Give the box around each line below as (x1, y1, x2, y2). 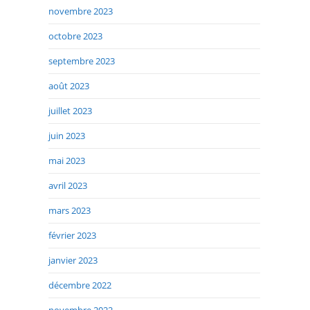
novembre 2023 (48, 5, 113, 18)
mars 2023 (48, 204, 91, 217)
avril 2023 (48, 179, 87, 192)
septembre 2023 (48, 55, 115, 68)
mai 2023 (48, 154, 85, 167)
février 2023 (48, 229, 96, 242)
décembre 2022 (48, 279, 111, 292)
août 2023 (48, 80, 89, 93)
